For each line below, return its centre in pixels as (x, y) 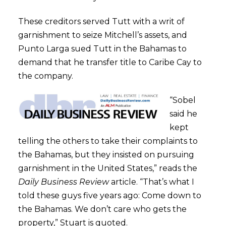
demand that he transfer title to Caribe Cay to (110, 62)
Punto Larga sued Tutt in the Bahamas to (102, 49)
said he (183, 114)
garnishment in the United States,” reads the (107, 168)
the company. (45, 76)
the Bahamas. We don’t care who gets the (102, 209)
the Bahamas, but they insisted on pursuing (106, 155)
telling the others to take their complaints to (108, 141)
